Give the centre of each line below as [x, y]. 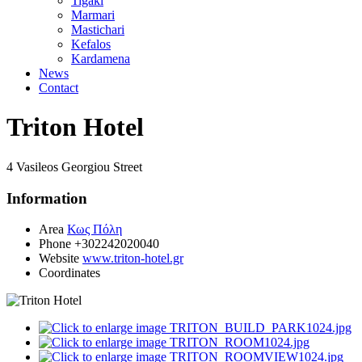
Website [59, 259]
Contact [59, 88]
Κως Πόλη [95, 229]
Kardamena [101, 59]
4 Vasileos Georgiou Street [74, 166]
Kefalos [91, 44]
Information [47, 198]
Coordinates [69, 273]
